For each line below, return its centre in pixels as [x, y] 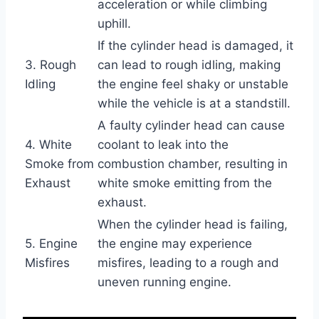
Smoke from [59, 163]
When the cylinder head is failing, [193, 224]
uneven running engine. [164, 282]
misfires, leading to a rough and [188, 262]
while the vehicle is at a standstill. [194, 103]
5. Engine [51, 243]
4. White [48, 144]
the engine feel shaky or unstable [193, 84]
